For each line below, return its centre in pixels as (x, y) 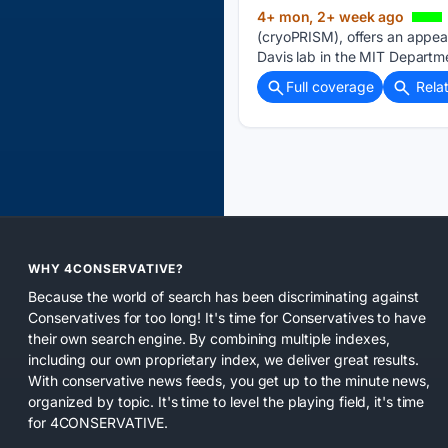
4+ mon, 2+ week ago (332, 17)
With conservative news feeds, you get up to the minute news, (229, 380)
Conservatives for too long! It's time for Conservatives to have (227, 317)
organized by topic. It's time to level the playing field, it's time (226, 401)
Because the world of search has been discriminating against (224, 296)
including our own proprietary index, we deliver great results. (223, 359)
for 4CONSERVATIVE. (98, 422)
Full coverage (330, 87)
